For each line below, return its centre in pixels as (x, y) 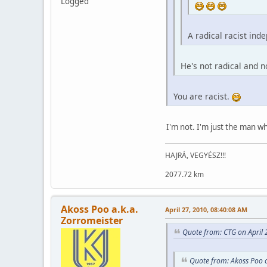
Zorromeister (92, 221)
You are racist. (203, 97)
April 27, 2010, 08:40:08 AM (206, 210)
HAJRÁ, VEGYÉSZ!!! (195, 156)
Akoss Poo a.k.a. (100, 209)
